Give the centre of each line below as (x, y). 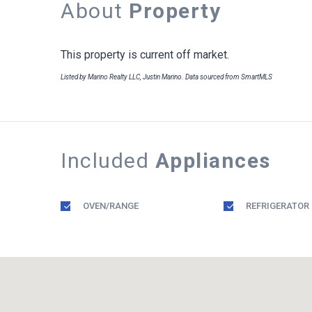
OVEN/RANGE (111, 206)
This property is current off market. (145, 55)
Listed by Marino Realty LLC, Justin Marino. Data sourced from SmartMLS (166, 77)
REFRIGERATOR (278, 206)
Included (108, 161)
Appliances (213, 161)
